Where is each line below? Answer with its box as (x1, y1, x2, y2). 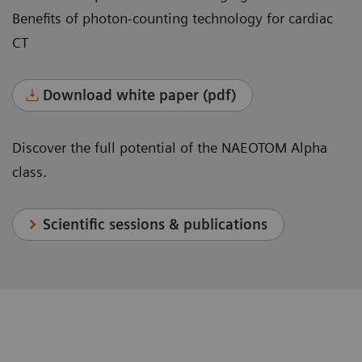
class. (12, 163, 47, 181)
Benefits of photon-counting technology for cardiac (12, 10, 333, 27)
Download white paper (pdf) (43, 86, 237, 104)
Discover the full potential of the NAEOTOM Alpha (12, 139, 327, 157)
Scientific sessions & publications (43, 216, 268, 234)
